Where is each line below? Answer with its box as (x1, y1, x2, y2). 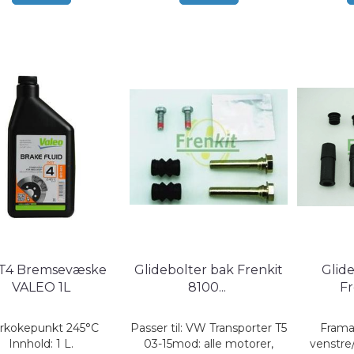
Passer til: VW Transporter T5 (130, 321, 288, 335)
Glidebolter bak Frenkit (134, 262, 284, 277)
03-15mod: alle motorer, (144, 337, 274, 351)
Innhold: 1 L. (9, 337, 74, 351)
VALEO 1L (12, 280, 71, 295)
